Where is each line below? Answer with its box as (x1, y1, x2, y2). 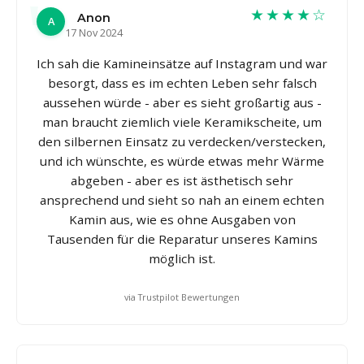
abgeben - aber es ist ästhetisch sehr (71, 171, 293, 188)
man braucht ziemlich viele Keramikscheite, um (42, 113, 322, 130)
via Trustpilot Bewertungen (124, 290, 240, 303)
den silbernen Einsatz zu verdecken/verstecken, (38, 132, 326, 149)
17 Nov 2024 (65, 24, 123, 40)
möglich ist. (149, 249, 215, 266)
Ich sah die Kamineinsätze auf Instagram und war (37, 54, 327, 71)
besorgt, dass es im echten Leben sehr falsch (47, 74, 317, 91)
